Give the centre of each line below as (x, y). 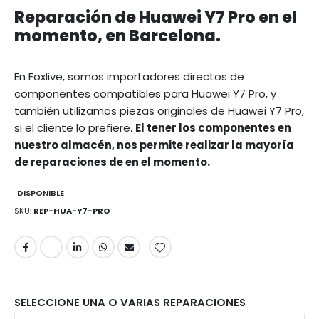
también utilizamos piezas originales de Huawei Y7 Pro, (159, 110)
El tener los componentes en (213, 127)
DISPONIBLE (41, 193)
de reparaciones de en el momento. (112, 162)
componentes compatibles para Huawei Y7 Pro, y (145, 93)
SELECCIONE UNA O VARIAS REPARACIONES (130, 302)
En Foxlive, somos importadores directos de (129, 76)
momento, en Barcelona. (117, 36)
